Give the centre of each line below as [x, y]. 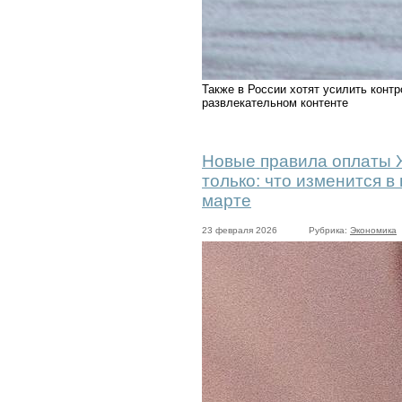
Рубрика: [329, 230]
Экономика [373, 230]
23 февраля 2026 [240, 230]
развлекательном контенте [275, 103]
